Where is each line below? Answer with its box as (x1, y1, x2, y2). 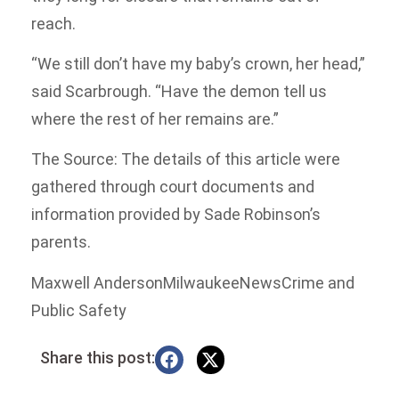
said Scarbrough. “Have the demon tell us (31, 82, 327, 102)
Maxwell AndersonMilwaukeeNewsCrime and (31, 273, 354, 292)
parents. (31, 232, 91, 252)
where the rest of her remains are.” (31, 110, 279, 129)
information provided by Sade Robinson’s (31, 205, 321, 224)
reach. (31, 13, 76, 33)
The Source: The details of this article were (31, 150, 340, 169)
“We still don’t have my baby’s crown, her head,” (31, 54, 365, 74)
